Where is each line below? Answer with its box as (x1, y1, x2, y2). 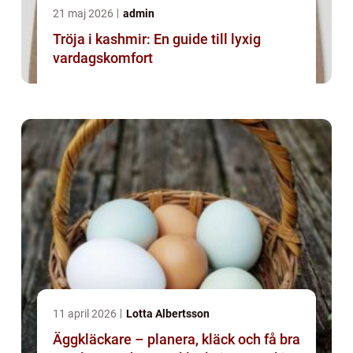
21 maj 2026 (53, 7, 116, 20)
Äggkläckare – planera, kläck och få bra (53, 331, 300, 348)
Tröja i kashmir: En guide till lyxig (53, 31, 261, 48)
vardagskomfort (53, 50, 153, 67)
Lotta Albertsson (126, 307, 210, 321)
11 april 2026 (53, 307, 119, 321)
